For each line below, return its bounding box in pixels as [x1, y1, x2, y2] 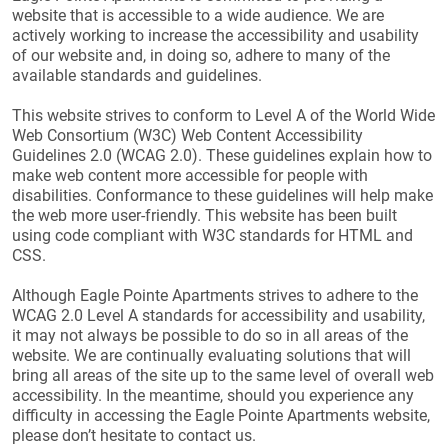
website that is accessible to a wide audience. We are [12, 6, 384, 25]
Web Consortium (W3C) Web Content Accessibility [12, 126, 363, 145]
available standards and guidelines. [12, 66, 262, 85]
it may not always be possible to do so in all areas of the [12, 326, 408, 345]
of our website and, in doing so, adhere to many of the [12, 46, 390, 65]
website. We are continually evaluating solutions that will [12, 346, 411, 365]
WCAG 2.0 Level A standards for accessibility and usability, [12, 306, 425, 325]
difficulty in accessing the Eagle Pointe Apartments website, [12, 406, 430, 425]
